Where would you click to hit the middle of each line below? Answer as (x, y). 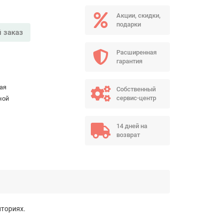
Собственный (136, 89)
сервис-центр (136, 98)
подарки (128, 24)
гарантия (129, 61)
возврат (128, 135)
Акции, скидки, (138, 15)
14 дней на (132, 126)
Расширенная (136, 52)
